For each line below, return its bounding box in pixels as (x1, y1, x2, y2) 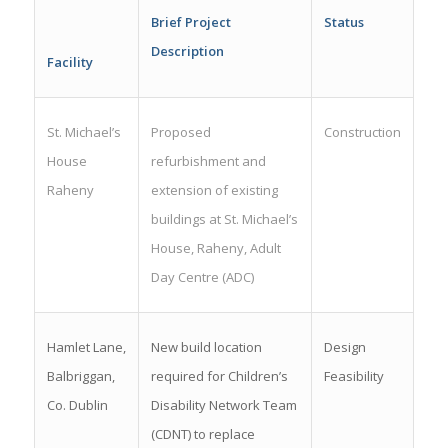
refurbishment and (150, 152, 266, 171)
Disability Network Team (150, 396, 297, 415)
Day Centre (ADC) (150, 268, 254, 287)
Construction (323, 123, 401, 142)
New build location (150, 338, 262, 357)
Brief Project (150, 13, 231, 32)
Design (323, 338, 366, 357)
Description (150, 42, 224, 61)
